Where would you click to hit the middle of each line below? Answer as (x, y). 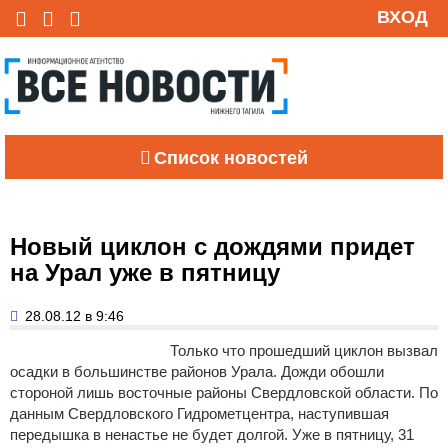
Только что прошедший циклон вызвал (304, 350)
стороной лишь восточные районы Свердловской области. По (224, 392)
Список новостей (231, 157)
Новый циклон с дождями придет (212, 246)
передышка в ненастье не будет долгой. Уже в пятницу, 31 (212, 434)
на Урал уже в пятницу (145, 272)
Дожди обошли (332, 371)
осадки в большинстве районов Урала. (145, 371)
